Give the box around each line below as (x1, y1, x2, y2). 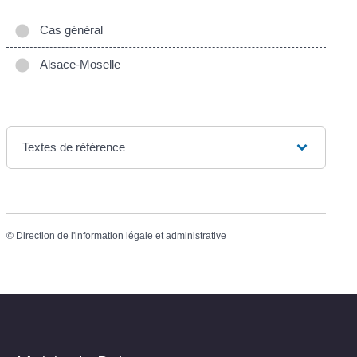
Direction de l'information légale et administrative (16, 230, 227, 242)
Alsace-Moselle (33, 57, 121, 72)
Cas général (33, 23, 104, 37)
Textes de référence (22, 140, 126, 155)
